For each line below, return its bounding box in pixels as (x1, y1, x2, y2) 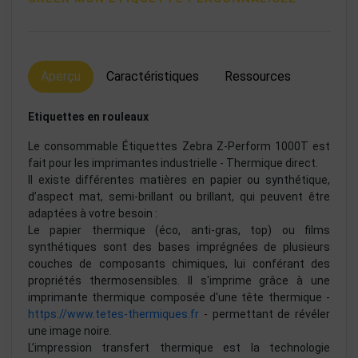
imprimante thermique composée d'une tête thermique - (28, 291, 330, 304)
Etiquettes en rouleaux (28, 110, 149, 124)
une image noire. (28, 324, 112, 338)
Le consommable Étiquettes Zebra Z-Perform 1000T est (28, 140, 330, 153)
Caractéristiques (106, 69, 199, 85)
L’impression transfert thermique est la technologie (28, 341, 330, 355)
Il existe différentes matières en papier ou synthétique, (28, 173, 330, 187)
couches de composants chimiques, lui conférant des (28, 257, 330, 271)
